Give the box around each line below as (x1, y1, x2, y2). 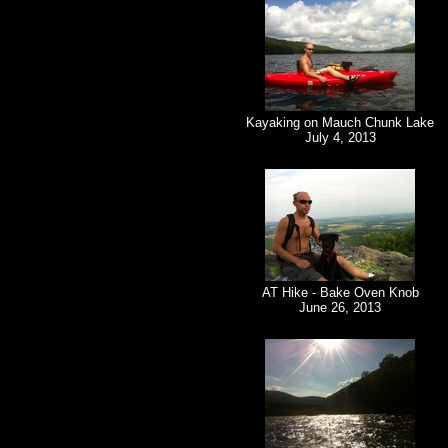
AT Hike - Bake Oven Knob (261, 285, 419, 301)
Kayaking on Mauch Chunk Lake (246, 115, 434, 131)
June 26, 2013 (299, 300, 381, 316)
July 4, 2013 (304, 130, 376, 146)
